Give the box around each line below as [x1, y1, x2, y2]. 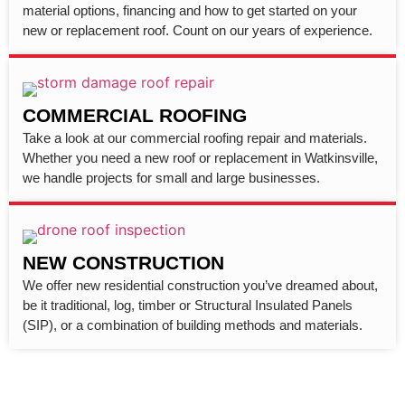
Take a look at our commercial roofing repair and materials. [23, 130, 367, 146]
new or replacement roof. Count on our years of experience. [23, 23, 372, 39]
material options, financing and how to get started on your [23, 3, 357, 19]
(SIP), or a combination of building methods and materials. [23, 317, 363, 334]
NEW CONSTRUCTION [23, 252, 224, 274]
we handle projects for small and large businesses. [23, 170, 320, 186]
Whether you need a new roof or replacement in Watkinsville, [23, 150, 378, 166]
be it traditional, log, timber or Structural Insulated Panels [23, 297, 353, 314]
